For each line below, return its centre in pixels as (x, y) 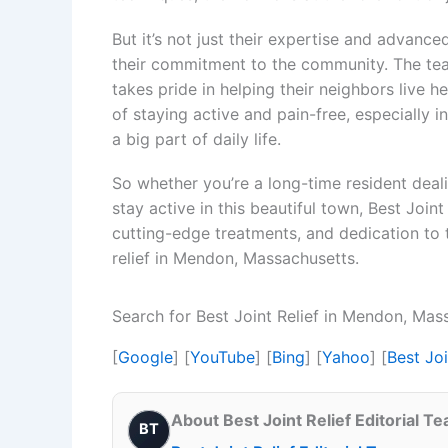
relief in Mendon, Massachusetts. (235, 257)
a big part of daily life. (196, 138)
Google (145, 356)
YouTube (222, 356)
